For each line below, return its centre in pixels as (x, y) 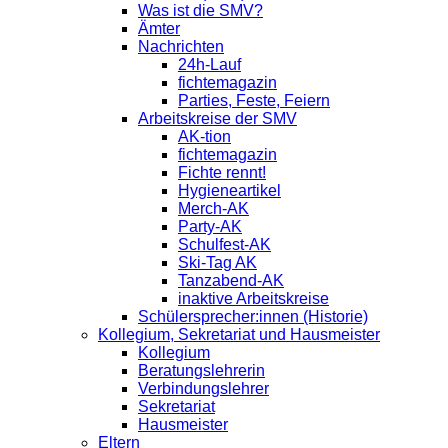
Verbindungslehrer (203, 388)
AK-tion (204, 136)
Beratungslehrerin (201, 370)
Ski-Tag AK (217, 262)
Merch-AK (213, 208)
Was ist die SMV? (200, 10)
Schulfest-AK (224, 244)
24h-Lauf (209, 64)
